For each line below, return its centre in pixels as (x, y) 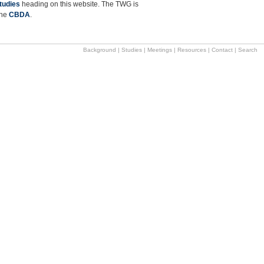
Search (248, 50)
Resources (192, 50)
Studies (132, 50)
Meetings (160, 50)
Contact (222, 50)
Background (100, 50)
